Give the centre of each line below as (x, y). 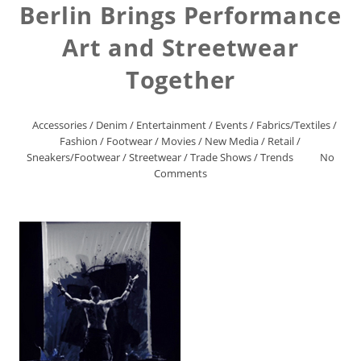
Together (180, 79)
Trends (276, 157)
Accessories (59, 125)
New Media (232, 141)
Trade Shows (220, 157)
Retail (281, 141)
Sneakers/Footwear (73, 157)
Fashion (79, 141)
